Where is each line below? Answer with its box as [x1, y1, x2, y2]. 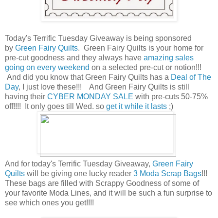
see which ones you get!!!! [5, 198, 98, 207]
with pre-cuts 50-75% [133, 92, 208, 101]
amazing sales [144, 53, 194, 62]
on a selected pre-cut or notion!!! [90, 63, 203, 72]
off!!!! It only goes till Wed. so [5, 102, 106, 110]
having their [5, 92, 47, 101]
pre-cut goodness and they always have [5, 53, 144, 62]
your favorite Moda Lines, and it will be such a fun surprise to [5, 188, 212, 197]
